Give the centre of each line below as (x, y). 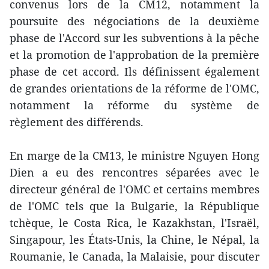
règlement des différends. (77, 122)
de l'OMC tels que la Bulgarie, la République (134, 206)
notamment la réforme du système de (134, 105)
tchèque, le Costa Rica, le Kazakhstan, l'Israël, (134, 223)
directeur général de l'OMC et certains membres (134, 189)
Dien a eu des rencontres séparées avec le (134, 173)
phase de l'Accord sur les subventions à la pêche (134, 38)
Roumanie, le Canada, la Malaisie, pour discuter (134, 257)
